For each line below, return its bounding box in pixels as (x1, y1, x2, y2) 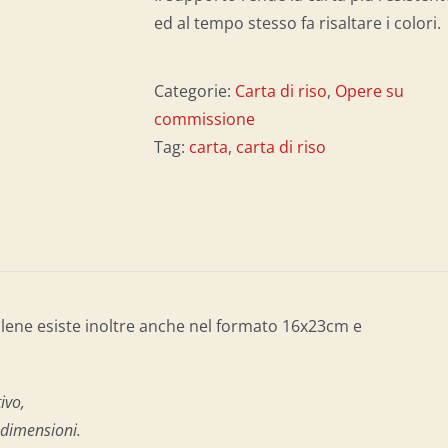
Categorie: (154, 80, 235, 102)
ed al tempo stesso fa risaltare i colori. (154, 12, 441, 34)
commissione (154, 108, 255, 130)
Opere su (335, 80, 404, 102)
